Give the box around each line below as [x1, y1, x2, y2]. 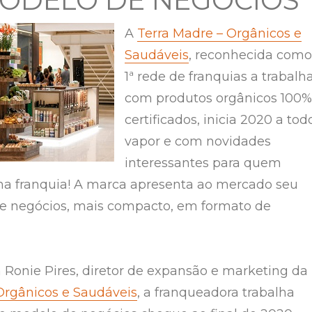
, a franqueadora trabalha [137, 285, 295, 301]
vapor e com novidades [125, 133, 271, 149]
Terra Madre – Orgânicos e [137, 25, 302, 41]
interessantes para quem [125, 155, 281, 171]
